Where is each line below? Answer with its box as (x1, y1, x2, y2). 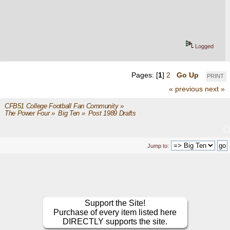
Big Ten (58, 110, 80, 118)
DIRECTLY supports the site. (63, 217, 168, 226)
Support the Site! (85, 199, 146, 208)
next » (205, 84, 225, 93)
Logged (194, 43, 214, 49)
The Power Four (4, 110, 50, 118)
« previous (169, 84, 203, 93)
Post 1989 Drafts (88, 110, 136, 118)
